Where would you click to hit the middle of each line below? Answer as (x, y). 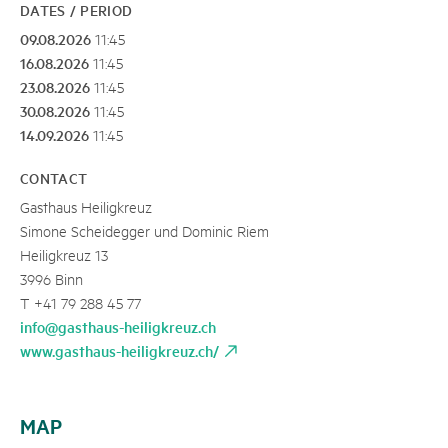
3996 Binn (51, 278)
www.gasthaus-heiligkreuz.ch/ (119, 350)
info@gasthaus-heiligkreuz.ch (118, 326)
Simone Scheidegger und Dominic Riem (144, 230)
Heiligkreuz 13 (64, 254)
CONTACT (54, 177)
